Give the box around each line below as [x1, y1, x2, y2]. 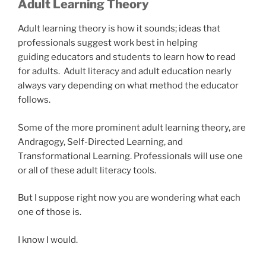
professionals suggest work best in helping [18, 37, 198, 49]
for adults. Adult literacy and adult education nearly [18, 66, 232, 77]
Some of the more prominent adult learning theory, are [18, 122, 248, 133]
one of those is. [18, 207, 81, 218]
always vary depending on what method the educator [18, 80, 239, 91]
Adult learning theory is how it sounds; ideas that [18, 23, 220, 34]
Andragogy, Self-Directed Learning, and [18, 136, 183, 147]
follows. [18, 94, 50, 106]
